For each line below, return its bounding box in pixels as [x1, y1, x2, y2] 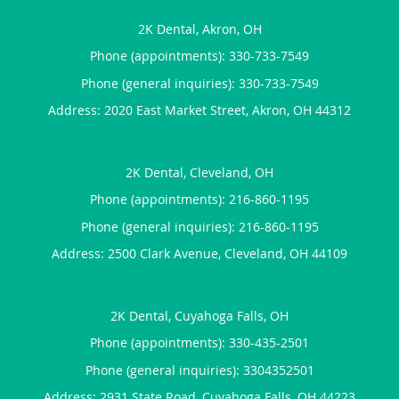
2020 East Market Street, [104, 101, 252, 118]
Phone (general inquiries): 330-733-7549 [80, 74, 319, 92]
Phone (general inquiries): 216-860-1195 [80, 217, 319, 235]
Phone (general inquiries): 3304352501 [85, 361, 314, 379]
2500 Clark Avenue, [108, 244, 224, 262]
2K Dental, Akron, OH [137, 20, 262, 37]
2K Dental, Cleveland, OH [126, 163, 273, 181]
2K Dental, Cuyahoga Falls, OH [110, 306, 289, 324]
